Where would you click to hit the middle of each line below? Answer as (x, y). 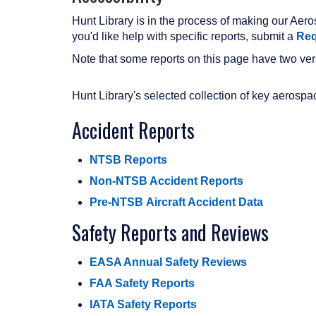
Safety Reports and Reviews (170, 233)
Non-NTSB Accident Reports (166, 181)
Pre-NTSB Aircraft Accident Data (176, 202)
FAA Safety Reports (142, 284)
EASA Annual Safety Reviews (168, 262)
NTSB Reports (128, 160)
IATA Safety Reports (143, 305)
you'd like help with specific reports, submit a (184, 37)
